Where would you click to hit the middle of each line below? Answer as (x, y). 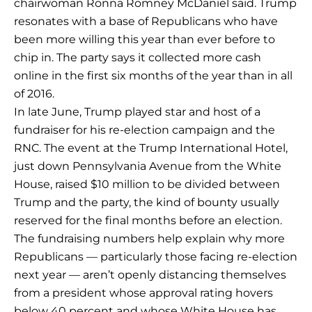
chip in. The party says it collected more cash (138, 57)
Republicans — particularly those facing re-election (156, 256)
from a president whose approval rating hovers (143, 292)
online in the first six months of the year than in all (153, 75)
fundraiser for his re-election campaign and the (145, 130)
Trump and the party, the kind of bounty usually (147, 202)
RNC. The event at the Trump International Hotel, (151, 148)
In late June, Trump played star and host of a (137, 111)
